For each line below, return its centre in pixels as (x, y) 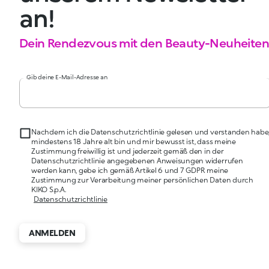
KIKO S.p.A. (49, 190)
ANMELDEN (52, 233)
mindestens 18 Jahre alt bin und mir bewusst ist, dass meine (134, 142)
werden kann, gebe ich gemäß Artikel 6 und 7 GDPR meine (130, 171)
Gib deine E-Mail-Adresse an (67, 77)
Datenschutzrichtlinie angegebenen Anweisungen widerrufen (137, 161)
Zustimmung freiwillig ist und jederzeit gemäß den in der (128, 151)
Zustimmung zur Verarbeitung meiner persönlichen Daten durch (142, 180)
